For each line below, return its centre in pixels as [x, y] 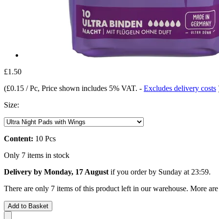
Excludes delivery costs [180, 88]
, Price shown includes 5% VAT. [88, 88]
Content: [19, 138]
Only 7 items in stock [37, 155]
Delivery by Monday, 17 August [56, 172]
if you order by [133, 172]
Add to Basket [28, 206]
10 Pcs [44, 138]
